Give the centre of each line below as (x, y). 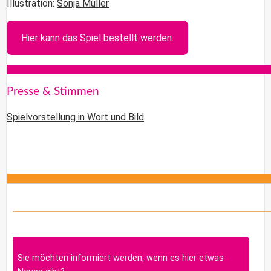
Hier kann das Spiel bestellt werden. (97, 38)
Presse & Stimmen (53, 92)
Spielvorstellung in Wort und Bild (75, 117)
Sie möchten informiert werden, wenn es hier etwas (121, 258)
